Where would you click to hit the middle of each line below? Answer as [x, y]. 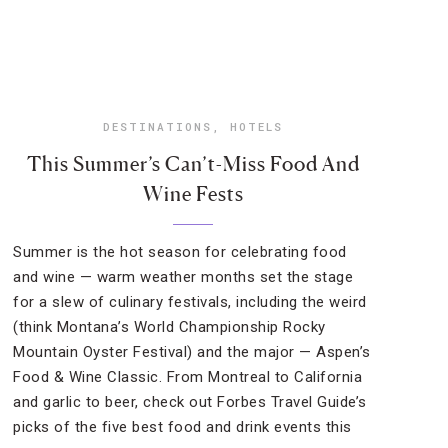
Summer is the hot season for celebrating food [180, 252]
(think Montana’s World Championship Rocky [169, 327]
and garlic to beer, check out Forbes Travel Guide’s [190, 402]
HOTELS [257, 126]
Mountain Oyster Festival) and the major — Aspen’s [192, 352]
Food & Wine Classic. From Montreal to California [188, 377]
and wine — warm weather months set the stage [183, 277]
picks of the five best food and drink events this [182, 427]
